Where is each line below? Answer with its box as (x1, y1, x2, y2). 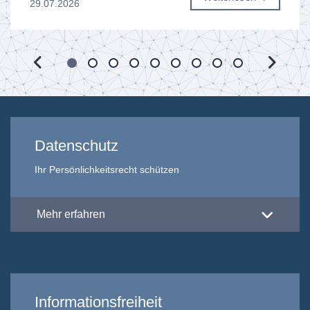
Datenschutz (35, 137, 118, 155)
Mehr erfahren (37, 208, 105, 221)
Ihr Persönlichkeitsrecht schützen (35, 164, 179, 176)
